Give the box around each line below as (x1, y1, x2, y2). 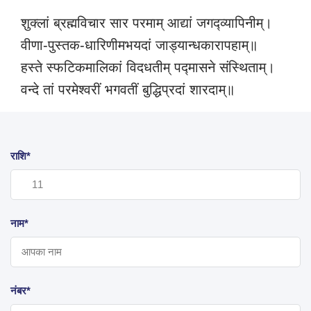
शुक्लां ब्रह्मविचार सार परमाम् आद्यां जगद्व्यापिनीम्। (21, 15, 272, 31)
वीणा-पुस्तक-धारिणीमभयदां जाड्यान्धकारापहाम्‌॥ (21, 37, 258, 53)
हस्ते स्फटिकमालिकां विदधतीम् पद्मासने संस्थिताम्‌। (21, 60, 275, 76)
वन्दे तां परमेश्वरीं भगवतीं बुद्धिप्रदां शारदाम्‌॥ (21, 82, 235, 98)
